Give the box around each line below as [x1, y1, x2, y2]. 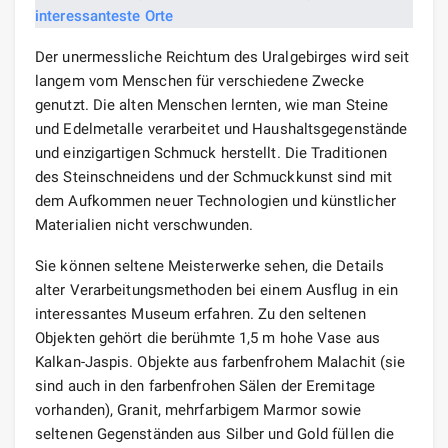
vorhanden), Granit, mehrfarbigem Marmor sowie [35, 400, 362, 419]
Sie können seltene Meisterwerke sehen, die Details [35, 256, 385, 275]
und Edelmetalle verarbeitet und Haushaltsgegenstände [35, 119, 408, 138]
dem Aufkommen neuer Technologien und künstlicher [35, 191, 396, 210]
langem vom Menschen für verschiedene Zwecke [35, 71, 365, 90]
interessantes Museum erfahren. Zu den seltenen [35, 304, 366, 323]
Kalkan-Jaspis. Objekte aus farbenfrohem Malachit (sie [35, 352, 406, 371]
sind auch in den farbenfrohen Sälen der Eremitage [35, 376, 375, 395]
